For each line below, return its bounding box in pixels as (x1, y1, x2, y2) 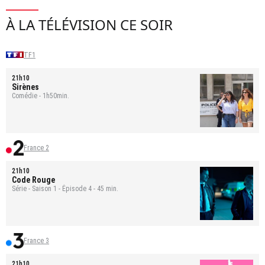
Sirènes (12, 82, 39, 92)
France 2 (24, 143, 49, 152)
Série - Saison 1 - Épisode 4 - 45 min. (12, 184, 118, 193)
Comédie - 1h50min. (12, 91, 69, 100)
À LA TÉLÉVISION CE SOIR (6, 14, 173, 34)
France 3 (24, 236, 49, 245)
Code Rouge (12, 174, 55, 185)
